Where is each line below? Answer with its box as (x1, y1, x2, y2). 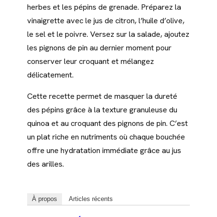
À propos (32, 195, 57, 203)
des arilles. (27, 159, 64, 170)
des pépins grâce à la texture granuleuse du (27, 105, 177, 115)
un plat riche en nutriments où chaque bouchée (27, 132, 185, 142)
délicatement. (27, 69, 74, 80)
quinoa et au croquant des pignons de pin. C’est (27, 118, 188, 129)
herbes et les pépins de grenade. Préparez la (27, 1, 181, 12)
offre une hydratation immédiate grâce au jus (27, 145, 181, 156)
